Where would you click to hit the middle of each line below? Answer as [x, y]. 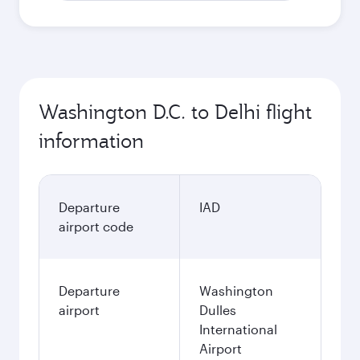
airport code [96, 226]
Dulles [218, 310]
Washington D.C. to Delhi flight [175, 112]
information [91, 141]
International [238, 329]
